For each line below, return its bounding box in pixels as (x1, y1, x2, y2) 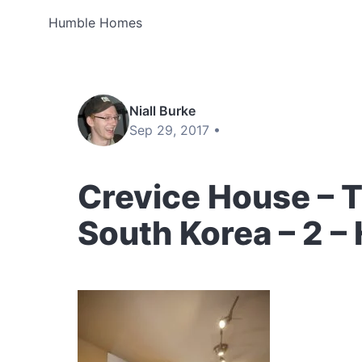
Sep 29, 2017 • (129, 122, 221, 138)
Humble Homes (48, 15, 142, 31)
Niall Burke (129, 103, 196, 119)
